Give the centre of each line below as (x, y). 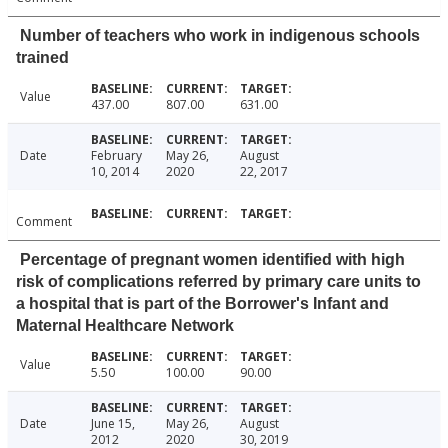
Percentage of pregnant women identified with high (212, 260)
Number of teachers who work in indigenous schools (220, 36)
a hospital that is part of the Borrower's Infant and (202, 304)
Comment (44, 222)
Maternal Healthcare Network (125, 326)
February (116, 156)
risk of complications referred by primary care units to (218, 282)
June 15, (112, 424)
